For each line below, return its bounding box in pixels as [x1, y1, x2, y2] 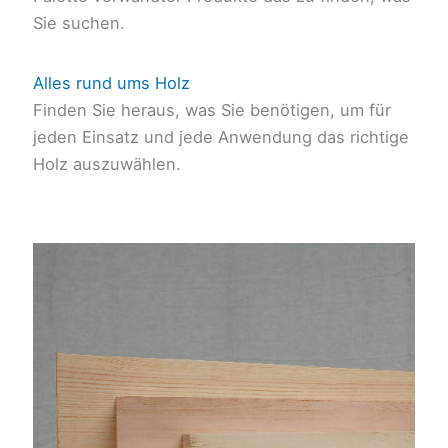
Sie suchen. [32, 12, 125, 33]
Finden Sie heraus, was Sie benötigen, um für [32, 99, 391, 120]
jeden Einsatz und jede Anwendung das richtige [32, 126, 409, 147]
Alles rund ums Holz [32, 72, 190, 93]
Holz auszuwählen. [32, 153, 181, 174]
